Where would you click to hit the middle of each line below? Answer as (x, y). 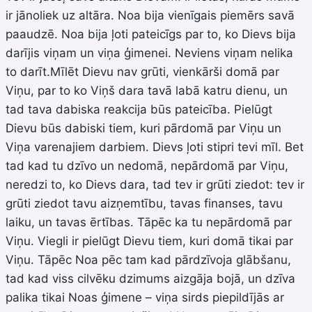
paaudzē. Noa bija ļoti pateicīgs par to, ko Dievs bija (151, 34)
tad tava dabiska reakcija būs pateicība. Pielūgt (139, 109)
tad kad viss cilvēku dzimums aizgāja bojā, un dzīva (150, 278)
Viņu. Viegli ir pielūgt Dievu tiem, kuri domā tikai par (149, 241)
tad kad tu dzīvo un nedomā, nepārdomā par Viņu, (147, 165)
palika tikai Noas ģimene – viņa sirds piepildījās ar (145, 297)
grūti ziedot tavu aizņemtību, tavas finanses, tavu (144, 203)
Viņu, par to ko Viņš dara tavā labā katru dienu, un (147, 90)
